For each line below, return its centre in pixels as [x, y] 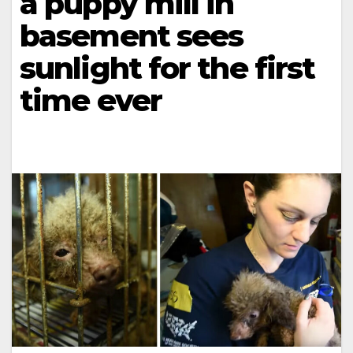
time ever [91, 100]
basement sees [132, 36]
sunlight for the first [167, 68]
